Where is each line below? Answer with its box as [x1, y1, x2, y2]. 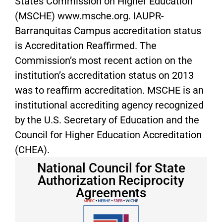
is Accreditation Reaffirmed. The [15, 40, 157, 52]
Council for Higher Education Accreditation [15, 129, 202, 141]
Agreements [76, 185, 146, 201]
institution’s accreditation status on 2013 [15, 69, 194, 82]
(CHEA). [15, 144, 50, 156]
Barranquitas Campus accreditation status [15, 25, 201, 37]
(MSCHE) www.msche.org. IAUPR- [15, 10, 164, 22]
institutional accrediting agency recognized [15, 99, 204, 111]
